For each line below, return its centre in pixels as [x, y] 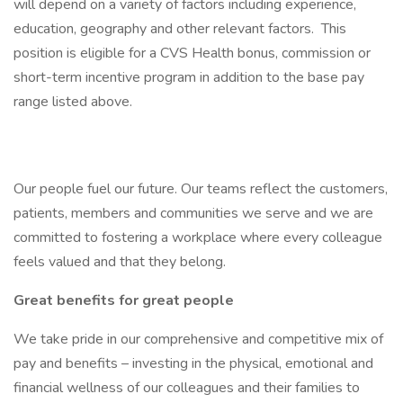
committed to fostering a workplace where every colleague [198, 237]
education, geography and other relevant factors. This [180, 29]
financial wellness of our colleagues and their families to [187, 388]
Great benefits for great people [124, 300]
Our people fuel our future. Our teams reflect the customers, [201, 189]
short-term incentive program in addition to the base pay [189, 77]
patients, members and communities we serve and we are [193, 213]
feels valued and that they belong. [120, 262]
